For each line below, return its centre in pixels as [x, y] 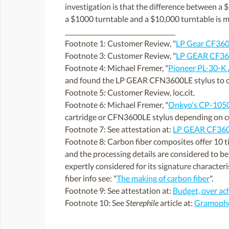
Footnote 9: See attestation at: [119, 191]
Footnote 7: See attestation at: [119, 129]
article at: [176, 203]
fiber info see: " [91, 178]
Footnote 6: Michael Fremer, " [117, 105]
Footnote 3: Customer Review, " [120, 56]
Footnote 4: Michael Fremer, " [117, 68]
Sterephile [142, 203]
